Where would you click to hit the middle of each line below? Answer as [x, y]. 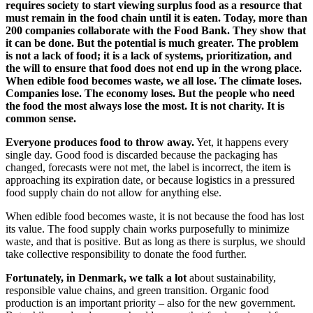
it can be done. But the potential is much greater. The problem [152, 43]
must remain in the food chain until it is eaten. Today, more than [156, 17]
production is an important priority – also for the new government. [151, 303]
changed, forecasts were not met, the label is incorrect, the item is [148, 167]
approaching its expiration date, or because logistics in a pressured [150, 180]
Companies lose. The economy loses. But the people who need [150, 93]
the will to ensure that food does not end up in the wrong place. [154, 68]
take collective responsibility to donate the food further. [126, 254]
